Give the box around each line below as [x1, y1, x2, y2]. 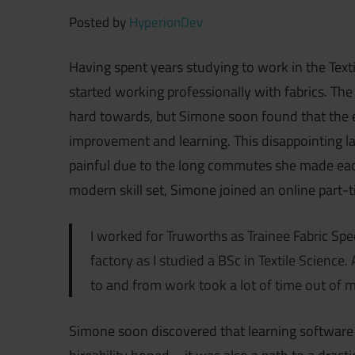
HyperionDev [129, 12, 203, 33]
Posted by [69, 12, 129, 33]
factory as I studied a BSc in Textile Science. [90, 250, 351, 272]
